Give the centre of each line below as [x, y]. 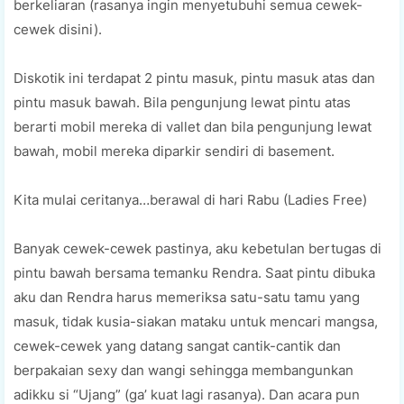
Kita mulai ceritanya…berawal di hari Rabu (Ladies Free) [190, 199]
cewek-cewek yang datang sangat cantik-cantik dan [177, 345]
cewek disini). [58, 29]
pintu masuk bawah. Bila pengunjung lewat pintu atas [182, 102]
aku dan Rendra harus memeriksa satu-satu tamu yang [187, 297]
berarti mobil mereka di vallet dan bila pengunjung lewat [193, 126]
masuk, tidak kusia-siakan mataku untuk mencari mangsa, [196, 321]
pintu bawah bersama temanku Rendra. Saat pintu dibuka [194, 272]
